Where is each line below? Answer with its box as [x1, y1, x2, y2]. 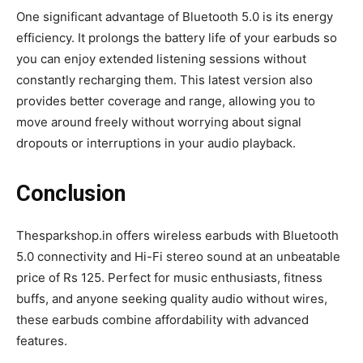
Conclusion [16, 180, 126, 207]
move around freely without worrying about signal [16, 113, 301, 130]
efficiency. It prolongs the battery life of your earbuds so [16, 29, 337, 45]
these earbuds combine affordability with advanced [16, 311, 309, 327]
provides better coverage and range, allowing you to [16, 92, 315, 109]
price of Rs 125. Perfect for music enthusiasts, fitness [16, 269, 322, 285]
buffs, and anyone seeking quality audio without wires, [16, 290, 327, 306]
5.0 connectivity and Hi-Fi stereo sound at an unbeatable [16, 248, 340, 264]
